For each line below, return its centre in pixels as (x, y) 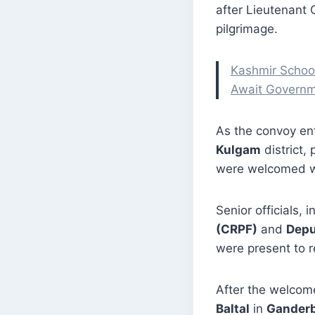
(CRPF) (237, 230)
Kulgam (238, 150)
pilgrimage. (247, 29)
